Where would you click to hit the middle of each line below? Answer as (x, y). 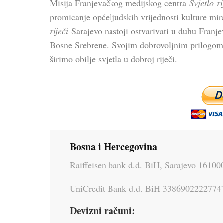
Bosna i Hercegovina (113, 146)
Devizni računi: (103, 210)
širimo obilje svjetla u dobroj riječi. (113, 58)
